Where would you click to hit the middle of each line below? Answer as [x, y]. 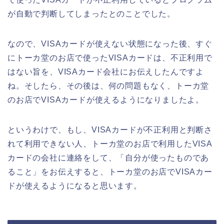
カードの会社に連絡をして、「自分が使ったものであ [108, 157]
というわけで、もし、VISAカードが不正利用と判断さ [110, 129]
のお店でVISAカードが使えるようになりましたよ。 [106, 99]
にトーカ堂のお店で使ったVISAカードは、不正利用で [110, 57]
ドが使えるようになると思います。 [75, 185]
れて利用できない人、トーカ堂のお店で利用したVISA [110, 143]
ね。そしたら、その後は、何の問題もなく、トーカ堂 [108, 85]
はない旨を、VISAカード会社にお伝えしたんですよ [106, 71]
